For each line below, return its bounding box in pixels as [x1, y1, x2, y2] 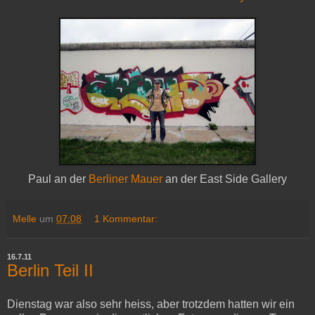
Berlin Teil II [7, 261, 94, 281]
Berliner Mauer [89, 173, 162, 186]
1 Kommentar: [94, 213, 158, 225]
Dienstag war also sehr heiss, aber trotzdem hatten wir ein [7, 298, 295, 310]
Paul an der [28, 173, 89, 186]
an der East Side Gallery [162, 173, 287, 186]
